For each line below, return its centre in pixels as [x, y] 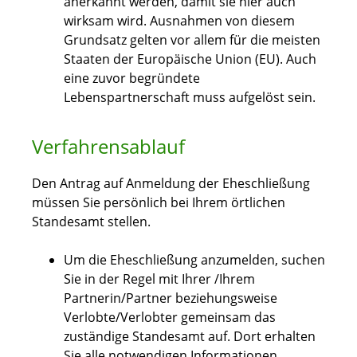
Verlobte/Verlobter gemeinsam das [170, 318]
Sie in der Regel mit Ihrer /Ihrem [159, 279]
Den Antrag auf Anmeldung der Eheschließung [171, 184]
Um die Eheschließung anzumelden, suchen [194, 260]
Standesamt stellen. [91, 222]
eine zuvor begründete [132, 78]
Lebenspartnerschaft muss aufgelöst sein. [190, 98]
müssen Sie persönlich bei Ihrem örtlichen [159, 203]
